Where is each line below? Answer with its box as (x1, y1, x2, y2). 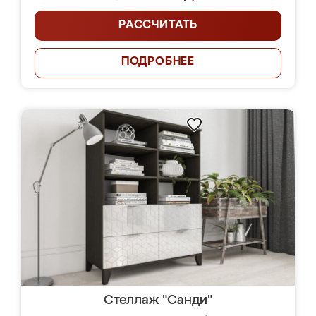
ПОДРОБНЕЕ (121, 56, 195, 68)
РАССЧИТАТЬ (119, 20, 197, 31)
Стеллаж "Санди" (104, 294, 212, 307)
